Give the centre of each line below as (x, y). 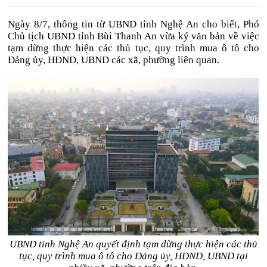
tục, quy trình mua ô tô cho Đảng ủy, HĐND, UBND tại (133, 256)
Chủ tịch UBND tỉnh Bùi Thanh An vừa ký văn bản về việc (133, 36)
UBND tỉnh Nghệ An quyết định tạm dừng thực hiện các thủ (133, 244)
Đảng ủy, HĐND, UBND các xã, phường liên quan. (114, 60)
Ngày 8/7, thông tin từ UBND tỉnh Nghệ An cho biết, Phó (133, 24)
